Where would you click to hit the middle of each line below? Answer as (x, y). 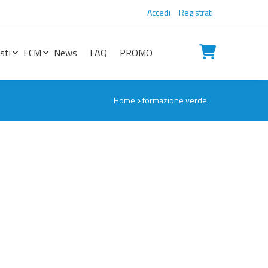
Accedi (159, 12)
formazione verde (175, 100)
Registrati (196, 12)
